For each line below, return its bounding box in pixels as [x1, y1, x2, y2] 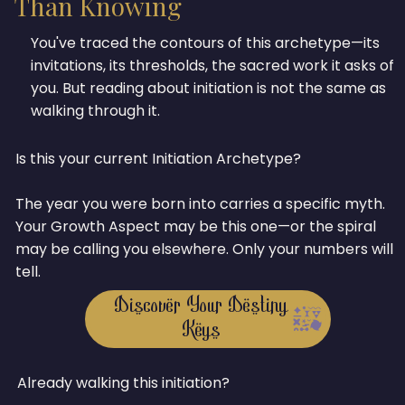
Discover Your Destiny [113, 295, 288, 320]
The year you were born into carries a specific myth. [15, 193, 386, 215]
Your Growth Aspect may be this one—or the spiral [15, 216, 377, 238]
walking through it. [31, 99, 161, 121]
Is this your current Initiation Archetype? [15, 148, 302, 170]
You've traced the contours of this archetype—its [31, 32, 381, 53]
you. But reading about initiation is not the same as [31, 77, 387, 99]
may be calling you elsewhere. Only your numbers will [15, 239, 394, 260]
